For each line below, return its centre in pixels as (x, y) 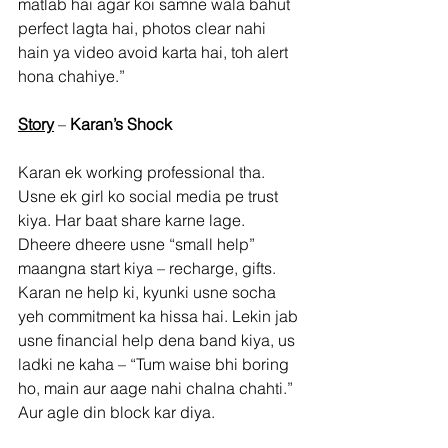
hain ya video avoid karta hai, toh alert (155, 51)
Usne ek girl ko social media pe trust (150, 195)
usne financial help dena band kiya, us (158, 339)
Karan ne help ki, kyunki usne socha (149, 291)
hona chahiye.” (71, 75)
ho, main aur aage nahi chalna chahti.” (157, 387)
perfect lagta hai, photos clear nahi (144, 27)
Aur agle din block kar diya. (116, 411)
